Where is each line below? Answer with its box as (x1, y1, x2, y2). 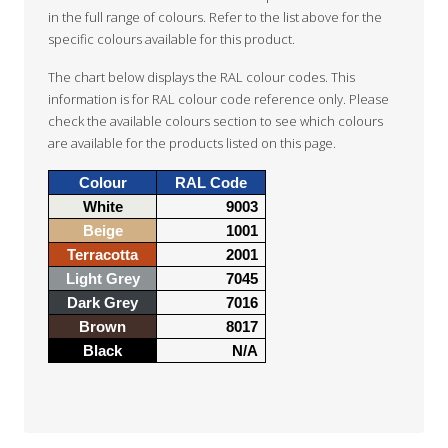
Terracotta (67, 247, 138, 264)
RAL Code (175, 175, 247, 192)
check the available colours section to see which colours (48, 112, 383, 131)
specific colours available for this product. (48, 30, 295, 49)
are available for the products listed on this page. (48, 134, 336, 153)
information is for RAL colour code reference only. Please (48, 90, 389, 109)
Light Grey (65, 271, 140, 288)
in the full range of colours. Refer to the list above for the (48, 8, 382, 27)
